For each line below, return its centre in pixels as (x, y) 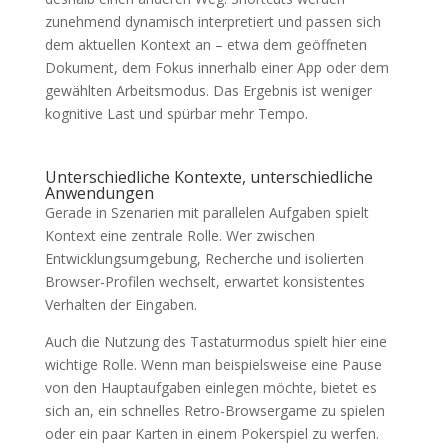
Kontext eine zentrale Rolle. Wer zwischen (179, 236)
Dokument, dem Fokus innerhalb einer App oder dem (216, 68)
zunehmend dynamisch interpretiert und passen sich (212, 22)
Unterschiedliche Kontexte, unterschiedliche (208, 177)
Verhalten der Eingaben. (120, 305)
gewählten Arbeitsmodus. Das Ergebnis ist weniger (208, 91)
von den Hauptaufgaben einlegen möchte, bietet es (210, 388)
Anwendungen (99, 193)
